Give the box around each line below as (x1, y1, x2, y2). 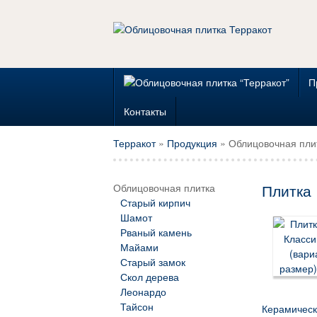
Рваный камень (120, 225, 192, 240)
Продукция (167, 135, 217, 150)
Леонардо (120, 284, 166, 299)
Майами (120, 240, 158, 255)
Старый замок (120, 255, 185, 270)
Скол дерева (120, 270, 179, 284)
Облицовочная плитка (113, 180, 215, 195)
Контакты (123, 103, 166, 118)
